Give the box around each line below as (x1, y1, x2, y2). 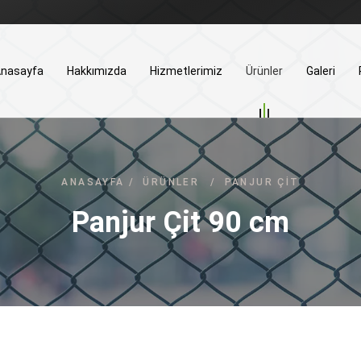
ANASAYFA (61, 176, 125, 188)
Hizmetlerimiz (150, 64, 222, 77)
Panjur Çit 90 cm (72, 205, 289, 239)
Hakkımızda (67, 64, 127, 77)
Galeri (306, 64, 335, 77)
